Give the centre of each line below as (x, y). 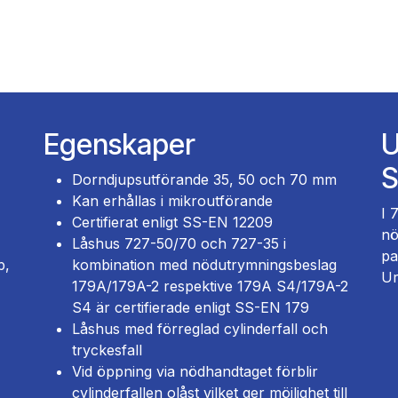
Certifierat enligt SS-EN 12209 (172, 222)
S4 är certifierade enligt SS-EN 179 (191, 307)
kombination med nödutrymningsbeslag (204, 264)
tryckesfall (107, 350)
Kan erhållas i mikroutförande (172, 200)
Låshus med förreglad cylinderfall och (200, 328)
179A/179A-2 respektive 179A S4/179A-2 (210, 286)
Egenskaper (119, 144)
